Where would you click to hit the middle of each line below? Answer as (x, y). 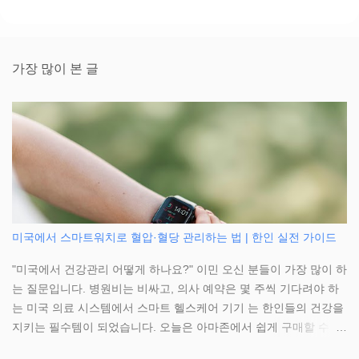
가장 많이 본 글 (55, 69)
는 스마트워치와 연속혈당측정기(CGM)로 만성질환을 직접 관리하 (177, 347)
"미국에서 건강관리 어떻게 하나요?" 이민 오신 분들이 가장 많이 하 (179, 270)
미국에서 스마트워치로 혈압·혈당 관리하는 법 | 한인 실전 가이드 (174, 238)
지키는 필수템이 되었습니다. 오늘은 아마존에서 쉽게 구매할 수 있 (178, 327)
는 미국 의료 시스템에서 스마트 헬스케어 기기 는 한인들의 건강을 (178, 308)
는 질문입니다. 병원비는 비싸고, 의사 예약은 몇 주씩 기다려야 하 (175, 289)
